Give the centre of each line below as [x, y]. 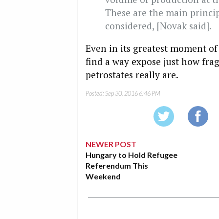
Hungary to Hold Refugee [131, 155]
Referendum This [117, 166]
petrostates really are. [132, 75]
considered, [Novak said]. [158, 25]
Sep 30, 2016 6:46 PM [133, 94]
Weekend [103, 176]
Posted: [95, 94]
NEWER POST [111, 144]
